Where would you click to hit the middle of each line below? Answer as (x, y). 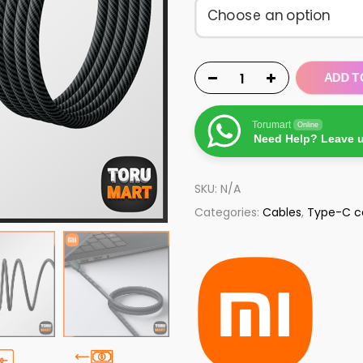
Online (308, 125)
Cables (282, 213)
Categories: (228, 213)
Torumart (271, 125)
